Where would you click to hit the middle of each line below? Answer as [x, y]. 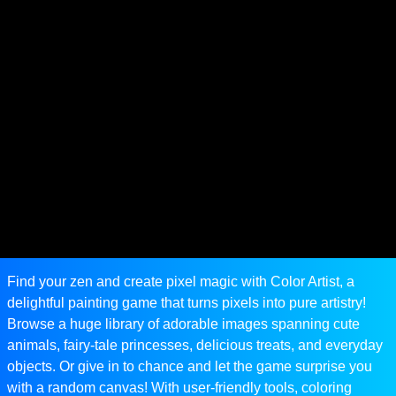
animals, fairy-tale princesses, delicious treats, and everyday [195, 346]
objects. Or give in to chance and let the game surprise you [190, 367]
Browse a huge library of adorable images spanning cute [183, 324]
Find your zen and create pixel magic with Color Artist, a [181, 282]
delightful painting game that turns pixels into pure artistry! [187, 303]
